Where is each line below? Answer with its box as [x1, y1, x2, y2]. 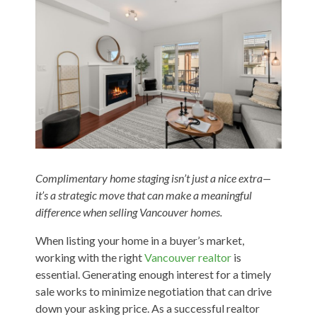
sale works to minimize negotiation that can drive [35, 284, 272, 299]
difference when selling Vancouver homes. [35, 205, 222, 219]
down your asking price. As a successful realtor [35, 301, 260, 316]
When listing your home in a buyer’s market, [35, 234, 244, 248]
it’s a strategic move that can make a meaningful [35, 188, 252, 202]
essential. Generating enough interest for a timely [35, 267, 271, 282]
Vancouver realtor [144, 250, 231, 265]
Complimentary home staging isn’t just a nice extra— [35, 171, 271, 185]
